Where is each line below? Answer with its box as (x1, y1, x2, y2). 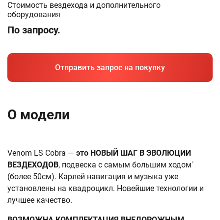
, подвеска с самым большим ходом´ (58, 160, 194, 169)
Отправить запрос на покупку (55, 63, 165, 72)
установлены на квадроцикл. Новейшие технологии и (7, 184, 204, 193)
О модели (7, 107, 70, 123)
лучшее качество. (7, 195, 72, 205)
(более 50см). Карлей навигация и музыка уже (7, 172, 178, 181)
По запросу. (7, 24, 60, 36)
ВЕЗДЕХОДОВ (7, 160, 58, 169)
